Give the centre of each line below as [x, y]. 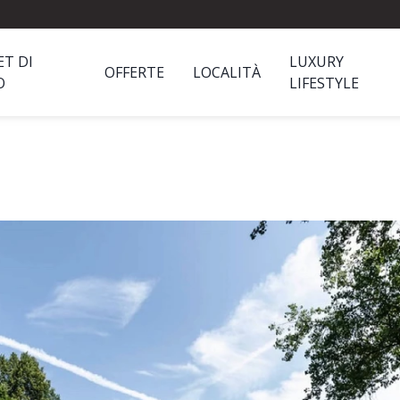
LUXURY [316, 62]
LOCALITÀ [226, 72]
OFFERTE [134, 72]
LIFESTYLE [324, 83]
